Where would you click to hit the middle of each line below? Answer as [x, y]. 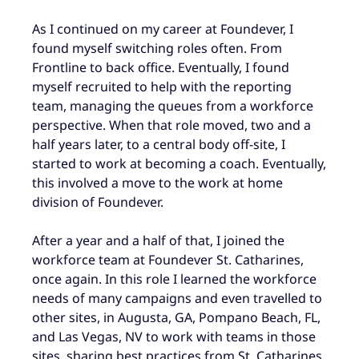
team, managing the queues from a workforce [173, 106]
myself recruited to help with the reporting [162, 87]
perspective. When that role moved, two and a [171, 125]
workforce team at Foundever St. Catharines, [168, 260]
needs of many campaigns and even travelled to [177, 298]
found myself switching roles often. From [157, 48]
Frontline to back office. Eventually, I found [161, 68]
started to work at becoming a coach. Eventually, [179, 164]
